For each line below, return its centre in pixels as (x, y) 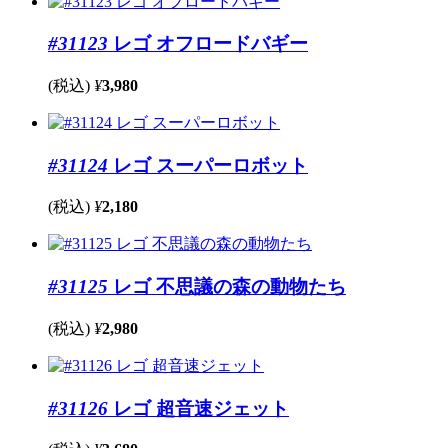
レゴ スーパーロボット (208, 165)
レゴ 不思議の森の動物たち (227, 287)
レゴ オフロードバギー (208, 44)
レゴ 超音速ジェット (198, 408)
